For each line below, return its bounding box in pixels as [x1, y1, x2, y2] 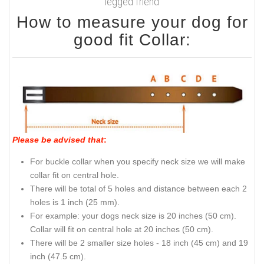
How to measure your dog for [16, 13, 248, 31]
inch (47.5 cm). [30, 251, 86, 261]
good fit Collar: [73, 31, 191, 49]
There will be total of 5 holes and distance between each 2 [30, 183, 247, 193]
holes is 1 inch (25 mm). [30, 197, 120, 207]
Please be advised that [12, 135, 104, 144]
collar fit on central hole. [30, 170, 119, 180]
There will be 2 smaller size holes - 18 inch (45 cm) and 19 [30, 237, 248, 247]
